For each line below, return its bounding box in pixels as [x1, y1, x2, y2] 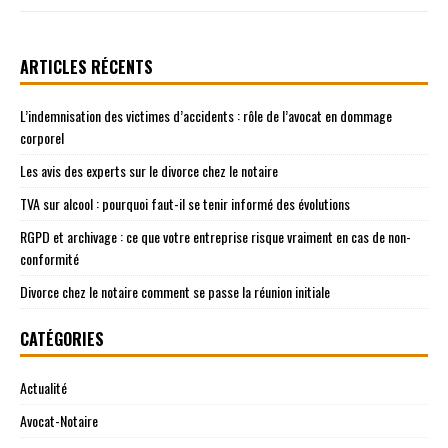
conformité [20, 247, 79, 269]
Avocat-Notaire [20, 409, 98, 431]
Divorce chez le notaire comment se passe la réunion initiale [20, 280, 330, 302]
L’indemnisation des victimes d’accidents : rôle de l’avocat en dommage [20, 104, 392, 126]
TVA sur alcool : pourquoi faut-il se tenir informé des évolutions [20, 192, 350, 214]
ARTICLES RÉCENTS [20, 54, 153, 79]
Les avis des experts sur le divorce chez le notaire [20, 159, 278, 181]
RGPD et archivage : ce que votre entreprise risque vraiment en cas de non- [20, 225, 411, 247]
